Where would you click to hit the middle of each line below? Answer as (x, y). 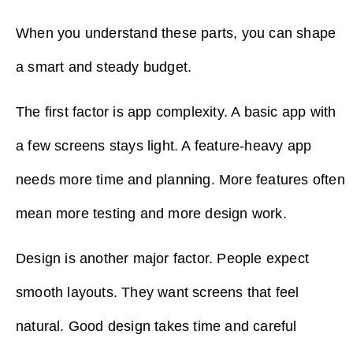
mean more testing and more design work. (151, 213)
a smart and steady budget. (104, 67)
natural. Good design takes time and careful (156, 327)
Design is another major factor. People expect (163, 259)
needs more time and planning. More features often (180, 179)
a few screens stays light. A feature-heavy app (164, 145)
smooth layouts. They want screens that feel (158, 293)
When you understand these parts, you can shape (176, 33)
